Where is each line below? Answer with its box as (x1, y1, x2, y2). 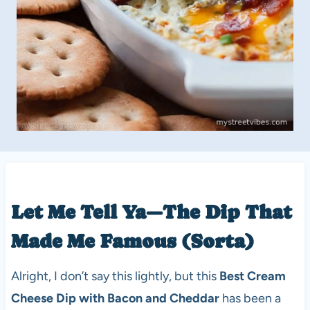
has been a (219, 291, 281, 307)
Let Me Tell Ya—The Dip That (10, 201, 292, 224)
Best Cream (219, 268, 286, 284)
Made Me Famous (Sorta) (10, 230, 255, 253)
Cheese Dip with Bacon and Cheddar (10, 291, 219, 307)
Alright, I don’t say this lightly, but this (10, 268, 219, 284)
